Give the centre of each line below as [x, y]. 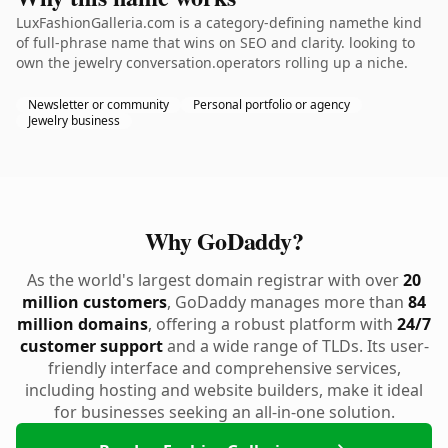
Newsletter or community [98, 104]
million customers [94, 302]
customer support [91, 346]
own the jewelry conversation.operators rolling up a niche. [212, 62]
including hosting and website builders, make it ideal [224, 390]
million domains [82, 324]
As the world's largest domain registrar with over [215, 280]
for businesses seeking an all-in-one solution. [224, 412]
